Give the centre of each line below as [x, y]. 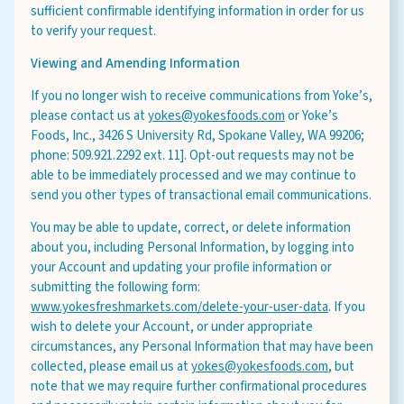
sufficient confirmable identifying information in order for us [197, 11]
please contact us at [89, 116]
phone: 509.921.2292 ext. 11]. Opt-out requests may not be [193, 156]
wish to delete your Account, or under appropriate [172, 327]
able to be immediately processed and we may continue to [193, 175]
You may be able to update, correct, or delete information [191, 228]
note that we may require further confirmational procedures [199, 386]
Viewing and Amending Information [135, 64]
